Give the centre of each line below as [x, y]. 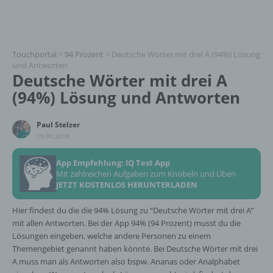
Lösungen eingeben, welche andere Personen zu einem [112, 236]
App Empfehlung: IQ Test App [113, 163]
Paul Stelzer [58, 125]
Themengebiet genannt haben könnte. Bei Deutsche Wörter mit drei [135, 249]
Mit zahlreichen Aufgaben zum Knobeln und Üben [146, 174]
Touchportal [34, 54]
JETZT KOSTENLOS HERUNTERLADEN [127, 185]
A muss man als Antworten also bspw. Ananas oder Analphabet [126, 261]
